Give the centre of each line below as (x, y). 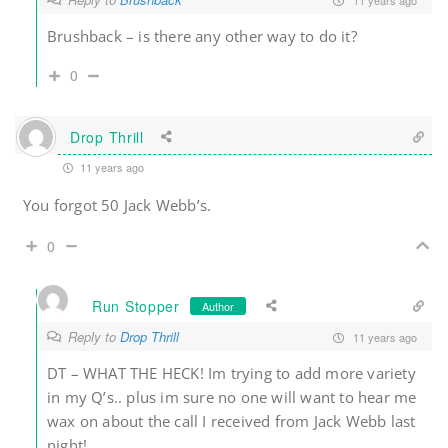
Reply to (94, 337)
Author (217, 305)
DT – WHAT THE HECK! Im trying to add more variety (231, 373)
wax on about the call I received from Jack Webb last (231, 421)
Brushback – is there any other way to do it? (202, 36)
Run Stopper (136, 305)
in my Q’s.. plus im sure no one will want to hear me (232, 397)
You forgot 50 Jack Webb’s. (117, 205)
